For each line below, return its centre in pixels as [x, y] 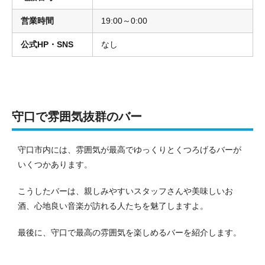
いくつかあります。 [55, 165]
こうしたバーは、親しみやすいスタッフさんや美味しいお [125, 191]
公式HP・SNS [47, 45]
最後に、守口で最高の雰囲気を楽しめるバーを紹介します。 [130, 233]
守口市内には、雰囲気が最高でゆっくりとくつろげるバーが [130, 150]
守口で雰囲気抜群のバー [77, 117]
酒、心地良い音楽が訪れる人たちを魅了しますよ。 [113, 206]
